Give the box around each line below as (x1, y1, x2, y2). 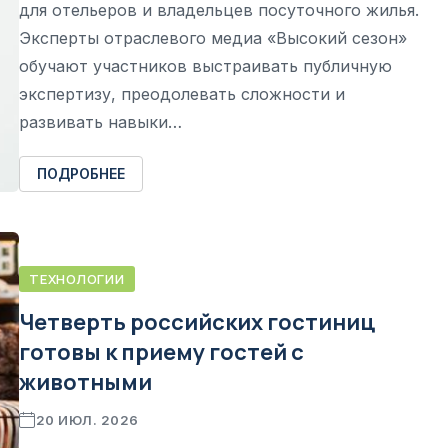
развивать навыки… (19, 112, 182, 132)
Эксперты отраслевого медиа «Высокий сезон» (19, 28, 407, 48)
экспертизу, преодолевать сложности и (19, 84, 345, 104)
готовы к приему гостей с (19, 336, 304, 367)
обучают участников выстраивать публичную (19, 56, 392, 76)
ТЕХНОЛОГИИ (29, 269, 125, 288)
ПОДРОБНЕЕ (37, 165, 125, 182)
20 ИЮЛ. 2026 (35, 411, 139, 428)
